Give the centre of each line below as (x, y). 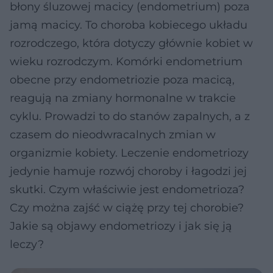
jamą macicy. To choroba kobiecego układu (129, 25)
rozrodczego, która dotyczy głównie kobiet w (131, 43)
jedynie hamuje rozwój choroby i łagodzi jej (128, 171)
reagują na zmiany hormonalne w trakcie (123, 98)
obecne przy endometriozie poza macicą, (122, 80)
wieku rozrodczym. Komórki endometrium (126, 62)
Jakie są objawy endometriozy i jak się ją (121, 226)
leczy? (27, 244)
